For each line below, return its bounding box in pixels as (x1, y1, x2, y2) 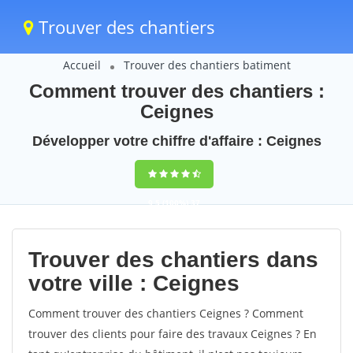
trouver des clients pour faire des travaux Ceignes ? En (28, 326, 317, 341)
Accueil (62, 58, 101, 72)
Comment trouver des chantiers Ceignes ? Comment (28, 306, 303, 321)
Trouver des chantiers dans (28, 247, 318, 272)
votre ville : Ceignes (28, 271, 240, 295)
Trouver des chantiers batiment (123, 58, 291, 72)
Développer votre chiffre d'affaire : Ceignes (32, 133, 321, 149)
